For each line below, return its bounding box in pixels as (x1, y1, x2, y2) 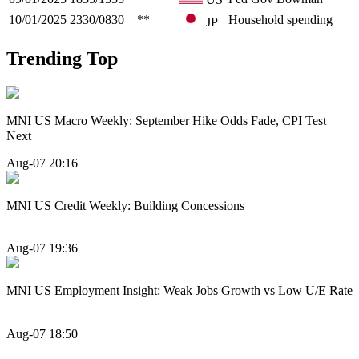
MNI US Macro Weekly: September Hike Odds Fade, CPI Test (6, 113, 326, 127)
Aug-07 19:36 (6, 241, 78, 256)
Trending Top (6, 47, 118, 69)
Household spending (228, 12, 333, 26)
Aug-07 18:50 (6, 326, 78, 341)
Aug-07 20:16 (6, 156, 78, 171)
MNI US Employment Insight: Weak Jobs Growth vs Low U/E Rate (6, 284, 353, 298)
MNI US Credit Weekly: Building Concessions (6, 199, 244, 213)
